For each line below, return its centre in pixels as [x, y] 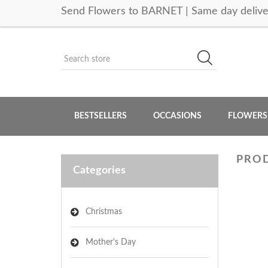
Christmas [104, 212]
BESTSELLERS [100, 116]
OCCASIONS [177, 116]
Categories [99, 170]
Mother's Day [111, 242]
